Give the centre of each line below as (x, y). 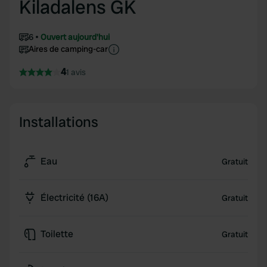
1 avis (76, 72)
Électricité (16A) (74, 198)
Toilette (57, 234)
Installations (59, 122)
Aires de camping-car (68, 49)
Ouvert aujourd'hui (75, 37)
